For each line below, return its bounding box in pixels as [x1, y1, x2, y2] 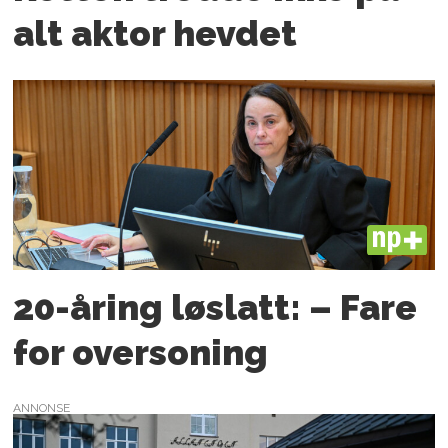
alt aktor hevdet [13, 13, 298, 55]
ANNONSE [13, 401, 71, 416]
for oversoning [13, 331, 269, 373]
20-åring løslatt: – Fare [13, 286, 418, 328]
